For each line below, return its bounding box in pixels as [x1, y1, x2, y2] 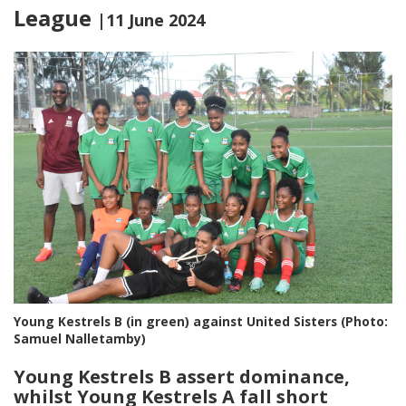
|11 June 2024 [97, 9, 205, 31]
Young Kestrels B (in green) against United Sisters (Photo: [14, 313, 388, 331]
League [14, 3, 97, 33]
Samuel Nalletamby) [14, 330, 146, 348]
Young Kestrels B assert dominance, [14, 364, 350, 390]
